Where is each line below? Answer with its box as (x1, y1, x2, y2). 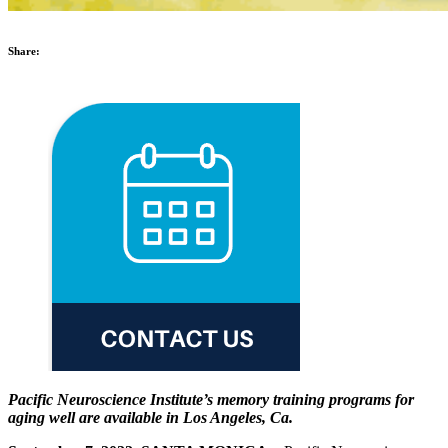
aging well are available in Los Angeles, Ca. (8, 409, 293, 427)
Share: (8, 45, 40, 58)
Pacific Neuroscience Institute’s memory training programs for (8, 391, 414, 409)
